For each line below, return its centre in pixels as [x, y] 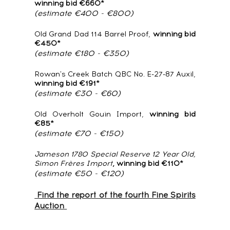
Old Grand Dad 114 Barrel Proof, [94, 34]
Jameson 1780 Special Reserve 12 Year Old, [115, 154]
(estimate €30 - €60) [78, 93]
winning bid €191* [67, 83]
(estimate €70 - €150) [79, 133]
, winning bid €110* [148, 163]
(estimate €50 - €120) [79, 173]
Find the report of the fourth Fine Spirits [115, 195]
